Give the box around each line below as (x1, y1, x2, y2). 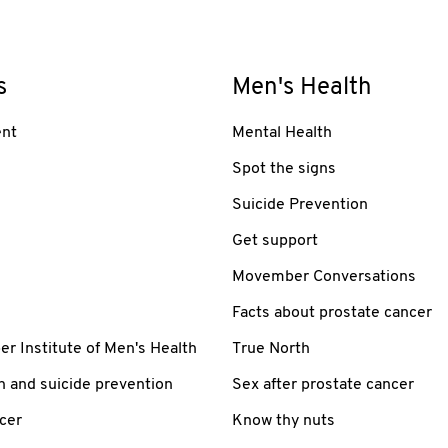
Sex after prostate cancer (232, 376, 414, 393)
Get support (232, 232, 318, 249)
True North (232, 340, 310, 357)
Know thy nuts (232, 412, 335, 429)
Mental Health (232, 124, 332, 141)
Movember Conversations (232, 268, 416, 285)
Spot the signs (232, 160, 336, 177)
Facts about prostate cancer (232, 304, 432, 321)
